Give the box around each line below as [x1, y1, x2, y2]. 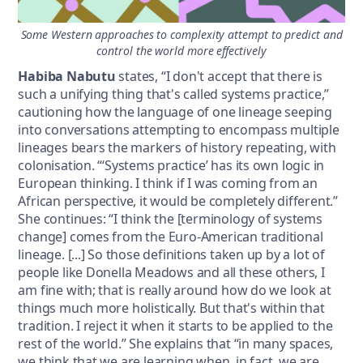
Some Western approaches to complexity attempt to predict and [20, 27, 343, 43]
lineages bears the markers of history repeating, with [18, 139, 336, 157]
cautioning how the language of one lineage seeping [18, 103, 333, 122]
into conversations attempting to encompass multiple [18, 121, 340, 139]
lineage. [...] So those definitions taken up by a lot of [18, 246, 325, 264]
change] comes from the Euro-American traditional [18, 228, 323, 246]
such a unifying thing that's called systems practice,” [18, 85, 330, 104]
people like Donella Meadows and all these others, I [18, 263, 325, 282]
